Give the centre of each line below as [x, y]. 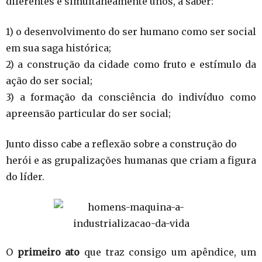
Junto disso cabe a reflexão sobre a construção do [121, 144]
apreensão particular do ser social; [88, 113]
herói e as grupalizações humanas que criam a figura [131, 160]
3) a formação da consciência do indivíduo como [131, 97]
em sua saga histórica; [58, 48]
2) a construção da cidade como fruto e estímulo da [131, 64]
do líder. [25, 177]
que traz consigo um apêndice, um [168, 252]
